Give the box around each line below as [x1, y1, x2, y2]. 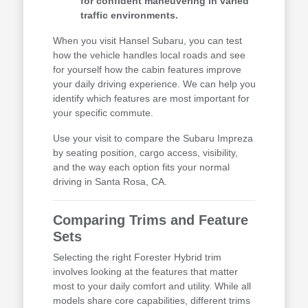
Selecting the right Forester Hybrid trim [52, 252, 221, 263]
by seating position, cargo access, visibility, [52, 147, 238, 159]
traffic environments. [80, 10, 178, 21]
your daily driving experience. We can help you [52, 78, 256, 90]
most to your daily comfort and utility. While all [52, 280, 251, 292]
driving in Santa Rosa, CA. [52, 176, 167, 188]
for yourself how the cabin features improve [52, 64, 241, 76]
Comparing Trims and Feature [52, 212, 248, 228]
